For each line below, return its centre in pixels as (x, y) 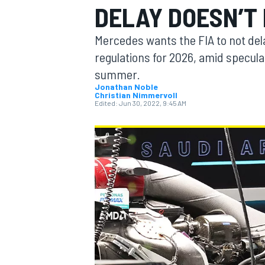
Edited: (106, 103)
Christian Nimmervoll (136, 95)
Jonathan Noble (126, 87)
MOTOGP (109, 80)
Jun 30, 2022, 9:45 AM (153, 103)
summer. (117, 74)
